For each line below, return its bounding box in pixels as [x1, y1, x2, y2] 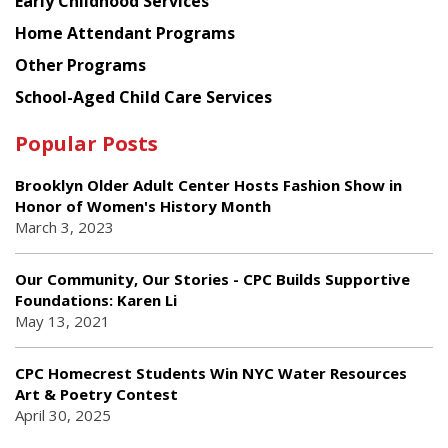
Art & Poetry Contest [15, 383, 178, 404]
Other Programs [15, 53, 146, 76]
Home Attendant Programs [15, 21, 235, 44]
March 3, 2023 [15, 216, 114, 237]
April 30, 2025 [15, 404, 111, 425]
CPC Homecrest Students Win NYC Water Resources [15, 362, 407, 383]
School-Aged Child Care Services [15, 85, 272, 108]
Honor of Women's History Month [15, 195, 271, 216]
